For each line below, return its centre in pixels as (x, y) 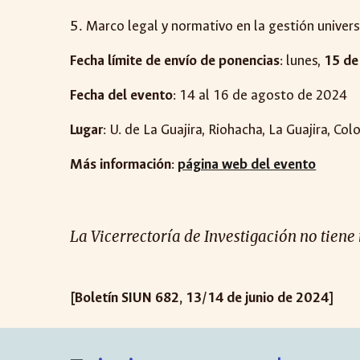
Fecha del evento (122, 96)
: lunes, (302, 61)
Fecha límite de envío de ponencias (175, 61)
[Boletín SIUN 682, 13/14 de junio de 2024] (202, 298)
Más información (121, 165)
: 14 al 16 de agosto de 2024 (260, 96)
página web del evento (247, 165)
